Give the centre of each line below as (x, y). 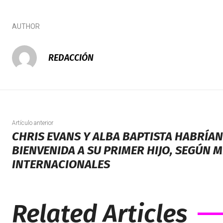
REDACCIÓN (71, 57)
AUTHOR (26, 26)
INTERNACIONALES (61, 164)
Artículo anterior (33, 123)
